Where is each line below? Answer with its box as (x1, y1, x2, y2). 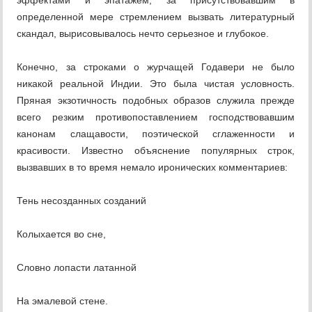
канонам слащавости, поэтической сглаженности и (17, 128, 295, 140)
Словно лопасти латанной (17, 262, 137, 274)
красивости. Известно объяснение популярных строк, (17, 145, 295, 157)
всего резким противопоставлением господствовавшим (17, 111, 295, 123)
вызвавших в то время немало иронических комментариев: (17, 162, 288, 173)
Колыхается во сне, (17, 228, 107, 240)
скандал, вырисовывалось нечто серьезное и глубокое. (17, 28, 270, 40)
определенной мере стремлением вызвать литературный (17, 11, 295, 23)
